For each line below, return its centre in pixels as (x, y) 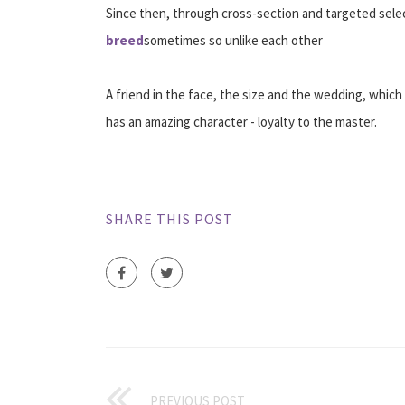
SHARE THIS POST (170, 218)
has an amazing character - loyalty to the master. (241, 121)
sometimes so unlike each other (233, 40)
